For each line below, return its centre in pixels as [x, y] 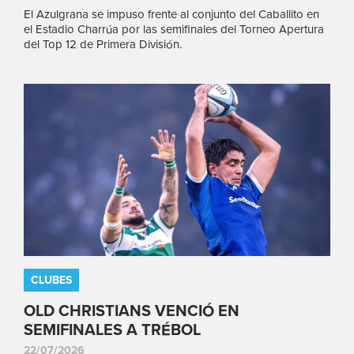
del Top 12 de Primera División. [103, 44]
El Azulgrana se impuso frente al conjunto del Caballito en [171, 14]
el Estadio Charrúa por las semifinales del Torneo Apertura [174, 29]
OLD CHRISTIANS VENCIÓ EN [132, 311]
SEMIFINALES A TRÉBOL [112, 330]
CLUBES [51, 280]
